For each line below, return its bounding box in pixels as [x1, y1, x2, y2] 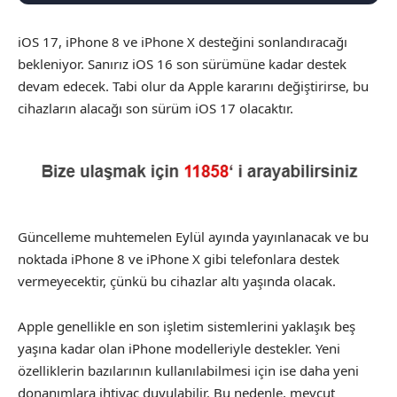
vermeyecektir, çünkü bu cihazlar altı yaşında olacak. [18, 272, 336, 290]
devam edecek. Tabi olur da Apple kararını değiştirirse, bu [18, 77, 369, 95]
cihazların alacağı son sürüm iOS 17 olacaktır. [18, 99, 293, 117]
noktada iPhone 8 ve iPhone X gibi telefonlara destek [18, 250, 339, 268]
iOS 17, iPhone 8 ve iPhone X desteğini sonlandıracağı [18, 33, 347, 51]
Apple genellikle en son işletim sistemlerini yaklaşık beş [18, 316, 355, 335]
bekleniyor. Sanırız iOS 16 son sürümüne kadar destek [18, 55, 346, 73]
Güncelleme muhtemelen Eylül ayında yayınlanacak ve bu [18, 228, 369, 245]
